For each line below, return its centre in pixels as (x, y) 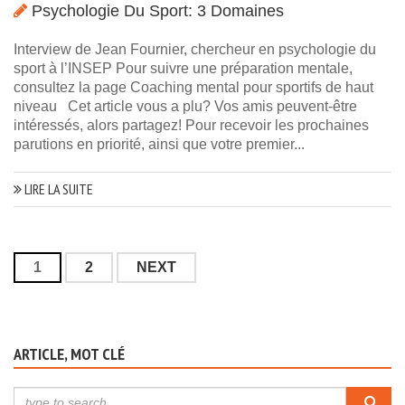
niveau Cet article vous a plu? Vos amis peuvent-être (185, 107)
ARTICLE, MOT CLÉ (69, 354)
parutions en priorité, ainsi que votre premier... (159, 145)
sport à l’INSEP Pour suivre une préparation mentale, (183, 69)
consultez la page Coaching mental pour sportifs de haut (193, 88)
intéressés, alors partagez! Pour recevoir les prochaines (191, 126)
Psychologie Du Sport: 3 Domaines (158, 11)
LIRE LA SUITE (57, 189)
